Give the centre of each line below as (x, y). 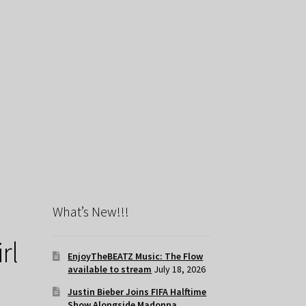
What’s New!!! (91, 211)
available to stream (110, 269)
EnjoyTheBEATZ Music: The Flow (136, 256)
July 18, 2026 (180, 269)
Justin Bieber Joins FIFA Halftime (137, 292)
